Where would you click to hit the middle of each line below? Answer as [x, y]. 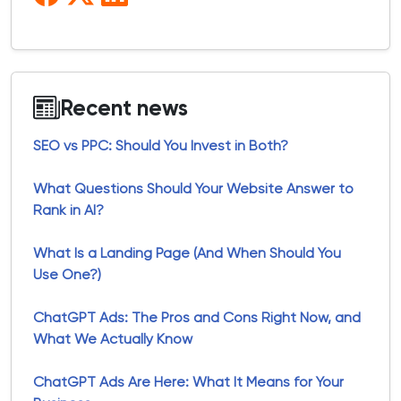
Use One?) [67, 274]
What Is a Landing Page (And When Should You [187, 253]
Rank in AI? [68, 210]
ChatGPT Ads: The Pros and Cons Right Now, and [197, 317]
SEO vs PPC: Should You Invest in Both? [161, 145]
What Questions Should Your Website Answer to [193, 188]
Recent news [124, 107]
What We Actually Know [115, 339]
